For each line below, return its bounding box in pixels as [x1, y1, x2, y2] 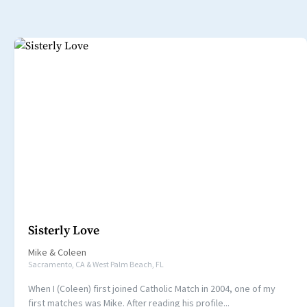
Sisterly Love [28, 223, 100, 239]
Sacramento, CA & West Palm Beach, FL [28, 259, 164, 270]
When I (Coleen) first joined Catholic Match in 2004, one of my [28, 282, 276, 295]
